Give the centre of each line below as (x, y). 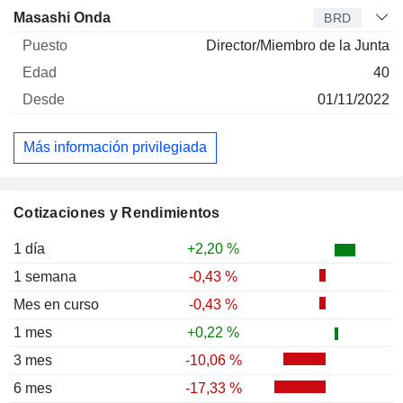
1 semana (45, 276)
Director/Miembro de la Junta (298, 45)
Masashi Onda (62, 17)
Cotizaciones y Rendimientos (117, 212)
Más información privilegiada (115, 148)
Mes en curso (56, 304)
